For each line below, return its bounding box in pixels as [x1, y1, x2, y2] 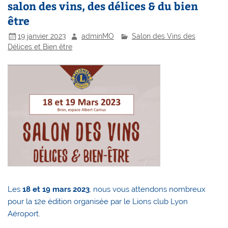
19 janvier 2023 [18, 32, 66, 40]
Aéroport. [8, 209, 41, 219]
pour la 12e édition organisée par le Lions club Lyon [8, 197, 188, 207]
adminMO [81, 32, 115, 40]
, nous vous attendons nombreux [90, 185, 206, 194]
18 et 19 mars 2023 [22, 185, 90, 194]
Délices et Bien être [8, 43, 73, 51]
